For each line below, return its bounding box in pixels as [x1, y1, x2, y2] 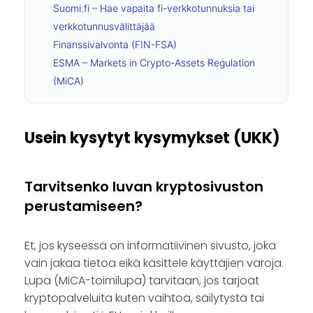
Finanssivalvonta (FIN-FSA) [53, 38, 177, 51]
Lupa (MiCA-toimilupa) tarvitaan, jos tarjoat [24, 272, 259, 289]
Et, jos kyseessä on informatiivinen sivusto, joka [24, 238, 276, 254]
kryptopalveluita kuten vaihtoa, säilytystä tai [24, 290, 264, 307]
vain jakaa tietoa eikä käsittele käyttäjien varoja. [24, 255, 284, 272]
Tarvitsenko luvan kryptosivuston [24, 177, 263, 197]
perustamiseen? [24, 196, 143, 217]
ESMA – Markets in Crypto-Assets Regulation [53, 57, 255, 69]
